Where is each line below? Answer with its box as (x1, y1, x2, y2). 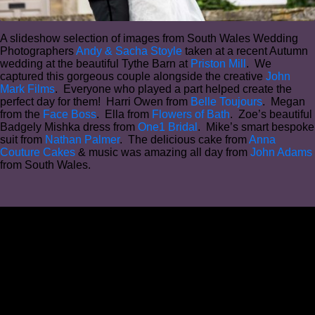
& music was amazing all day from (75, 146, 250, 158)
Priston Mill (191, 57, 246, 70)
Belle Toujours (191, 95, 262, 108)
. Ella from (96, 108, 152, 120)
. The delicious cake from (120, 133, 249, 146)
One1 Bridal (138, 120, 198, 133)
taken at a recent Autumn (182, 44, 308, 57)
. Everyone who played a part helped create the (55, 82, 292, 95)
